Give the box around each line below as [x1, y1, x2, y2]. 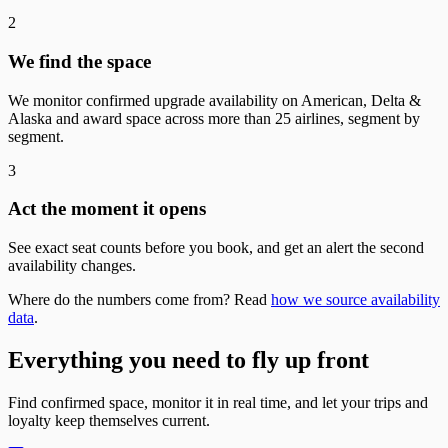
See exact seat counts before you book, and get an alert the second [8, 239, 424, 257]
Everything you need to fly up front [8, 346, 369, 373]
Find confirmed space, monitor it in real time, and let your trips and [8, 393, 428, 411]
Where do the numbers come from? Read [8, 291, 271, 309]
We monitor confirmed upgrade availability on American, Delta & [8, 91, 421, 109]
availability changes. [8, 257, 136, 275]
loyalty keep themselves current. [8, 411, 210, 429]
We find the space [8, 50, 151, 72]
